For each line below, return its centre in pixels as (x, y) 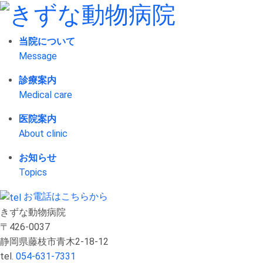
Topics (33, 173)
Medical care (45, 95)
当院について (47, 42)
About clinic (43, 134)
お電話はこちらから (66, 197)
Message (38, 56)
